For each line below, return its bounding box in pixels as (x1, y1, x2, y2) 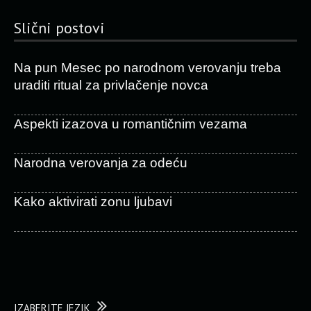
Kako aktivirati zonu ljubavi (14, 194, 172, 209)
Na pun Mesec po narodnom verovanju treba (14, 60, 281, 75)
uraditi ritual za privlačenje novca (14, 78, 208, 92)
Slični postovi (14, 18, 105, 37)
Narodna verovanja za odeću (14, 155, 187, 170)
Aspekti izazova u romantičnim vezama (14, 117, 247, 131)
